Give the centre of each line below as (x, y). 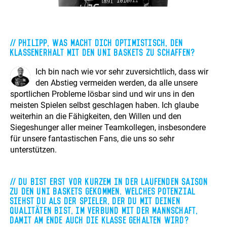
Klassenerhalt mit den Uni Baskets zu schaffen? (103, 52)
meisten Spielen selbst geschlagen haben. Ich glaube (104, 105)
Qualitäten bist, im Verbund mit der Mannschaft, (104, 210)
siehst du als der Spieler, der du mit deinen (96, 200)
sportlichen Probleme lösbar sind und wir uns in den (102, 94)
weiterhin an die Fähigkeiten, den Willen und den (96, 117)
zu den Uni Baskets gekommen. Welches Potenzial (103, 191)
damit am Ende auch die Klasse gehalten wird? (100, 219)
